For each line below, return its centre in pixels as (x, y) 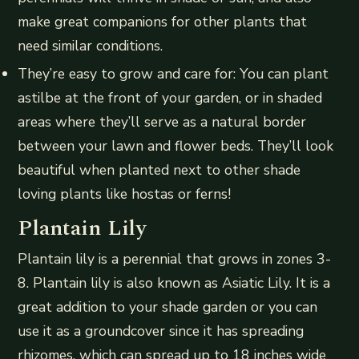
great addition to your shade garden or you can (168, 307)
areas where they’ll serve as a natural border (162, 122)
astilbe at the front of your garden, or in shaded (170, 98)
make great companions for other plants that (163, 21)
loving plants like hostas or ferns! (125, 194)
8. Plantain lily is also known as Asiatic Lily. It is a (174, 283)
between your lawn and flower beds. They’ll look (176, 146)
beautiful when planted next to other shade (159, 170)
